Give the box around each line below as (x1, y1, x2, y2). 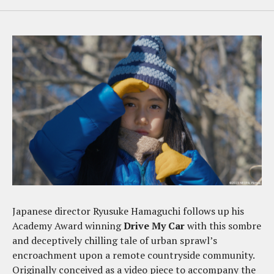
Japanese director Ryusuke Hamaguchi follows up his (12, 204, 244, 218)
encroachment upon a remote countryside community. (12, 248, 254, 262)
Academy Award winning (12, 218, 124, 232)
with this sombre (185, 218, 261, 232)
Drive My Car (124, 218, 185, 232)
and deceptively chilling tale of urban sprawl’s (12, 233, 217, 247)
